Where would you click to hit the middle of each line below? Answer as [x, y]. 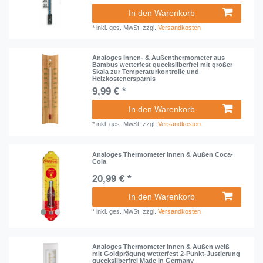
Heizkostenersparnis [124, 79]
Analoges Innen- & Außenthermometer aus [159, 58]
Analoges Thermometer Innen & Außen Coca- [163, 154]
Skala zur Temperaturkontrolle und [146, 72]
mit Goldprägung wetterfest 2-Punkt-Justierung [166, 254]
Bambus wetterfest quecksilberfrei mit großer [163, 65]
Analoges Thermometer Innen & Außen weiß [161, 247]
